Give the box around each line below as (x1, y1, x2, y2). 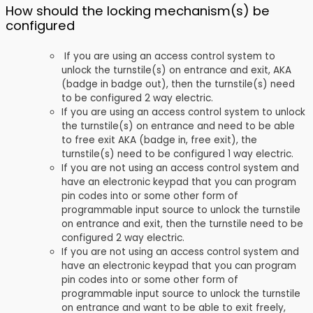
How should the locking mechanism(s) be (6, 1, 270, 20)
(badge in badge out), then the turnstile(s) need (61, 78, 295, 92)
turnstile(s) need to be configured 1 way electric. (61, 147, 293, 161)
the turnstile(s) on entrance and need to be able (61, 119, 295, 133)
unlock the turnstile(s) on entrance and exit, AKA (61, 64, 291, 78)
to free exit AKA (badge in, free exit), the (61, 133, 257, 147)
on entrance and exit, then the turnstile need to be (61, 217, 303, 231)
